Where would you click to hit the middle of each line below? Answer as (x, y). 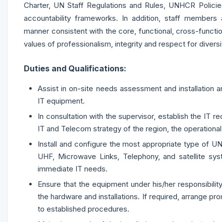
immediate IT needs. (73, 169)
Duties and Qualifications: (75, 68)
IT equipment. (61, 101)
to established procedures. (83, 209)
